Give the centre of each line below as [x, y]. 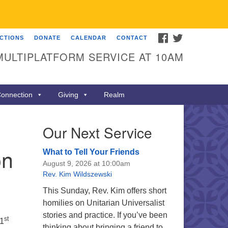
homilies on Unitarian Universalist [103, 203]
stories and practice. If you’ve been [105, 215]
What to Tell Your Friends [91, 152]
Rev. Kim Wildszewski [77, 174]
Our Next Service [97, 132]
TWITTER [197, 36]
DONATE [47, 38]
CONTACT [132, 38]
